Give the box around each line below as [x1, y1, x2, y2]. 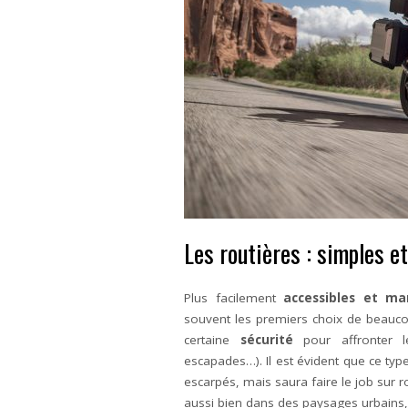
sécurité [240, 331, 293, 348]
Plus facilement [184, 290, 284, 306]
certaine [184, 331, 240, 348]
